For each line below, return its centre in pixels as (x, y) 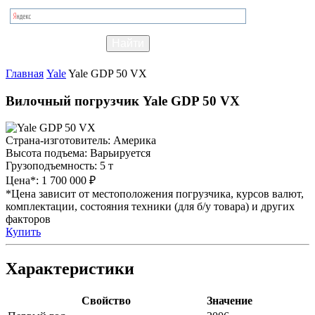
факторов (28, 219)
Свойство (106, 301)
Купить (23, 232)
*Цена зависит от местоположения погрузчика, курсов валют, (155, 194)
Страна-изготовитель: (59, 141)
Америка (135, 141)
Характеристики (70, 269)
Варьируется (120, 153)
